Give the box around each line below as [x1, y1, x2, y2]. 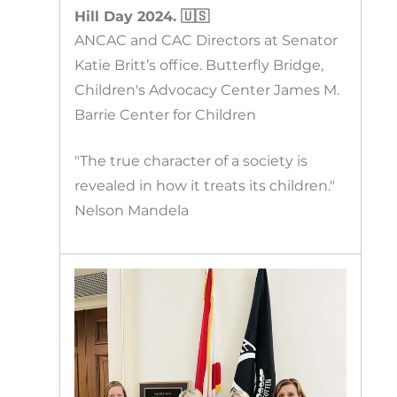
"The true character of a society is [74, 152, 308, 170]
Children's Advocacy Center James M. [74, 82, 340, 99]
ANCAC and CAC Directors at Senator [74, 32, 339, 50]
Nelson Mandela [74, 202, 190, 220]
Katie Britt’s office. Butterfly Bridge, [74, 57, 324, 74]
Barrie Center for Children [74, 106, 257, 124]
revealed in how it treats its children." [74, 177, 336, 195]
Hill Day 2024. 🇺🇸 [74, 8, 210, 26]
